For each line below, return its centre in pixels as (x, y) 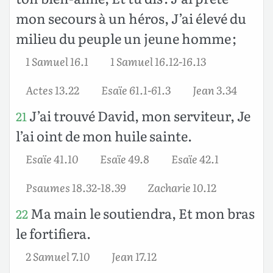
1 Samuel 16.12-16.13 (158, 61)
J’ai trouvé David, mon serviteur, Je (139, 115)
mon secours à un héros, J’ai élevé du (131, 18)
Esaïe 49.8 (125, 158)
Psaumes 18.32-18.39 (76, 187)
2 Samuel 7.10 (58, 256)
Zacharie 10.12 (182, 187)
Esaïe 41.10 (52, 158)
